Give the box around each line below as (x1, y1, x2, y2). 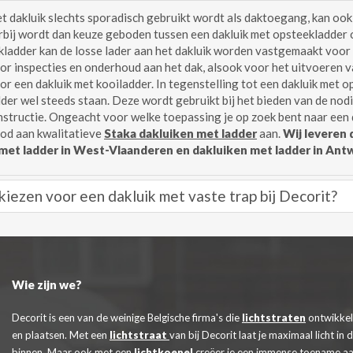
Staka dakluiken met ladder (104, 125, 257, 140)
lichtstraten (242, 311, 306, 324)
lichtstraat (110, 329, 169, 341)
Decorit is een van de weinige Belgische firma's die (12, 311, 242, 324)
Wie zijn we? (12, 277, 82, 292)
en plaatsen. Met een (12, 329, 110, 341)
